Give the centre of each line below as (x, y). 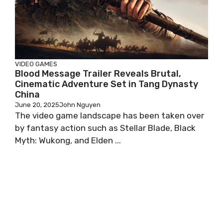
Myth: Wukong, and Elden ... (68, 140)
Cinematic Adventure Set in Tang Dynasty (107, 84)
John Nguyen (80, 105)
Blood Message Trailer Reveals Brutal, (98, 73)
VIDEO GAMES (36, 64)
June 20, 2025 (37, 105)
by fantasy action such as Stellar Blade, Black (105, 128)
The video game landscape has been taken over (110, 115)
